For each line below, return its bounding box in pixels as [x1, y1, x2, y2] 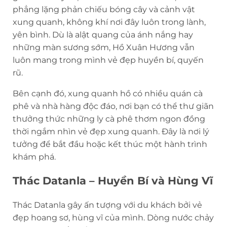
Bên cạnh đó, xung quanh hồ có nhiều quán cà [13, 88, 203, 98]
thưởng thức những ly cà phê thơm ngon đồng [13, 113, 205, 124]
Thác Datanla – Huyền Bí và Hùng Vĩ [13, 174, 213, 187]
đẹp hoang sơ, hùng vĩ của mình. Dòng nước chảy [13, 212, 214, 222]
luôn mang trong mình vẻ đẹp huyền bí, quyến [13, 55, 204, 65]
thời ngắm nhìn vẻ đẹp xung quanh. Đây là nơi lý [13, 126, 209, 136]
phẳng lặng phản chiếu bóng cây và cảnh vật [13, 4, 195, 14]
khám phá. [13, 152, 56, 162]
